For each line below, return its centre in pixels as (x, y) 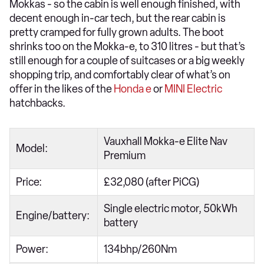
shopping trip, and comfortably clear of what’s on (120, 75)
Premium (126, 155)
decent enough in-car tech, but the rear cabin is (118, 18)
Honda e (133, 89)
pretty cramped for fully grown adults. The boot (117, 32)
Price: (30, 182)
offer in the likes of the (62, 89)
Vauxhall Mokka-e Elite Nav (166, 141)
